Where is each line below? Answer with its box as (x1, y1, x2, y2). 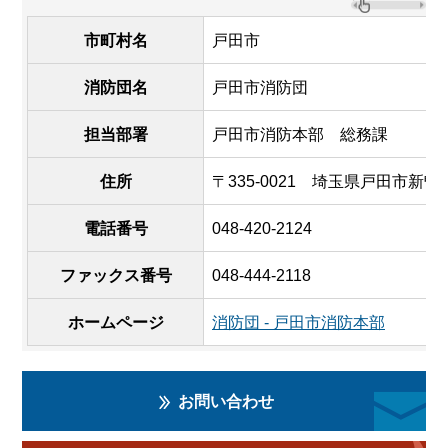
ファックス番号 (59, 267, 172, 285)
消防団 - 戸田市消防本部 (212, 314, 385, 332)
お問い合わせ (178, 393, 274, 411)
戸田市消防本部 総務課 (212, 126, 388, 144)
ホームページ (67, 314, 164, 332)
